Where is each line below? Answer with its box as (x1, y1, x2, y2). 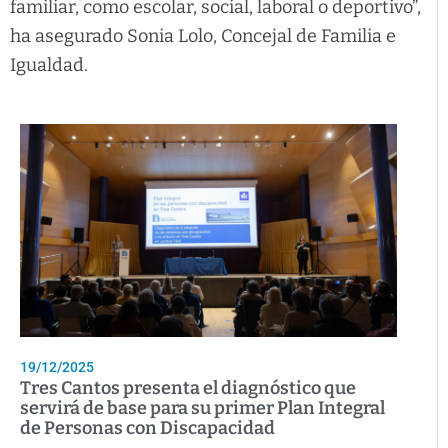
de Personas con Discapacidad (20, 416, 275, 439)
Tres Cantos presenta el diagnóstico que (20, 376, 356, 399)
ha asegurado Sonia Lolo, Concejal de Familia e (10, 25, 396, 48)
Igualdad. (10, 54, 88, 77)
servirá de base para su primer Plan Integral (20, 396, 385, 419)
